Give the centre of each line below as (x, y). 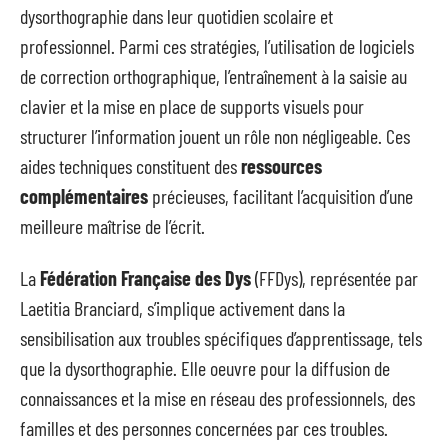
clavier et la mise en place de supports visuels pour (192, 105)
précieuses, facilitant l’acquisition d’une (280, 195)
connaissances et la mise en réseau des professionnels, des (217, 398)
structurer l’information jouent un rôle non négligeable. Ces (215, 135)
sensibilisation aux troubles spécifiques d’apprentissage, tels (221, 338)
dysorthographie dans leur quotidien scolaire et (176, 15)
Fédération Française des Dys (145, 278)
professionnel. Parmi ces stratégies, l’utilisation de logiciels (217, 45)
